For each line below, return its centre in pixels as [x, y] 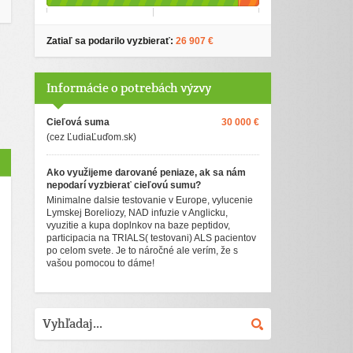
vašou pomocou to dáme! [100, 263]
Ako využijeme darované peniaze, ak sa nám [146, 173]
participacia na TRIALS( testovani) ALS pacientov [151, 238]
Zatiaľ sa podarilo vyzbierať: [111, 41]
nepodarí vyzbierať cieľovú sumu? [124, 185]
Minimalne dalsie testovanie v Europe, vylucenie [150, 200]
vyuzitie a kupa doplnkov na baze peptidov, [138, 225]
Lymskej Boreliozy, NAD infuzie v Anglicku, [137, 213]
